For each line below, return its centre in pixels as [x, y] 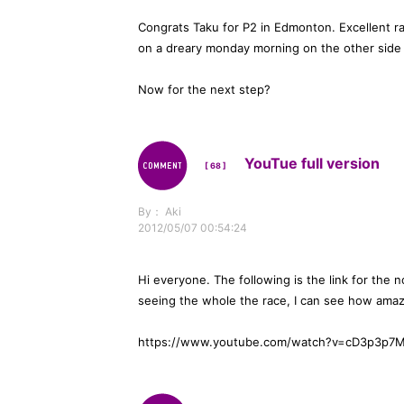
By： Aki [160, 211]
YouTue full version [303, 163]
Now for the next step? [204, 89]
